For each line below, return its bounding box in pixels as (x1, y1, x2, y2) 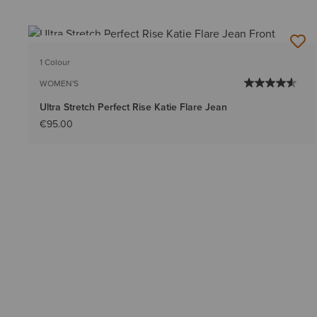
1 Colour (40, 55, 70, 69)
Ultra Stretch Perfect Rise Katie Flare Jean (40, 99, 227, 115)
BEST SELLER (49, 40, 100, 53)
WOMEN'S (40, 76, 79, 90)
